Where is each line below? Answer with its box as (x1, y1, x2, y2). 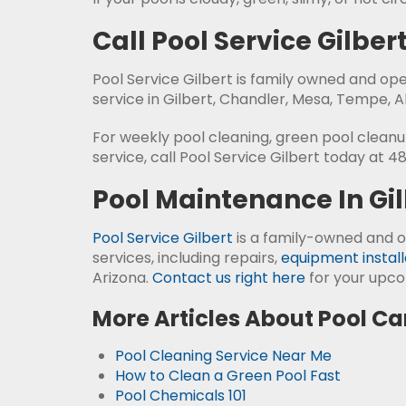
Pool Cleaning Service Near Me (115, 345, 332, 366)
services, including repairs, (92, 247, 281, 268)
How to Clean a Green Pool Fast (115, 365, 341, 386)
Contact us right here (152, 267, 305, 288)
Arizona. (92, 267, 152, 288)
